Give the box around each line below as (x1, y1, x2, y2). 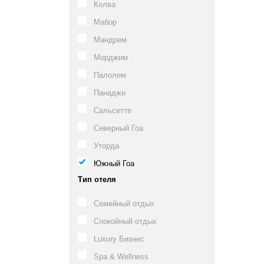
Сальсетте (94, 106, 131, 115)
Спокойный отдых (94, 217, 157, 226)
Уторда (94, 141, 119, 150)
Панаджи (94, 88, 126, 97)
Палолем (94, 71, 126, 80)
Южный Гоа (94, 159, 134, 168)
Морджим (94, 53, 128, 62)
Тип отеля (78, 175, 116, 184)
